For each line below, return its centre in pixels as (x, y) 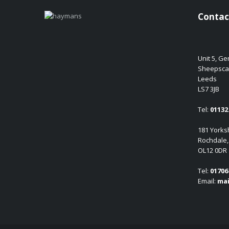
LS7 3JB (209, 89)
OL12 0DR (212, 150)
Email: (208, 181)
